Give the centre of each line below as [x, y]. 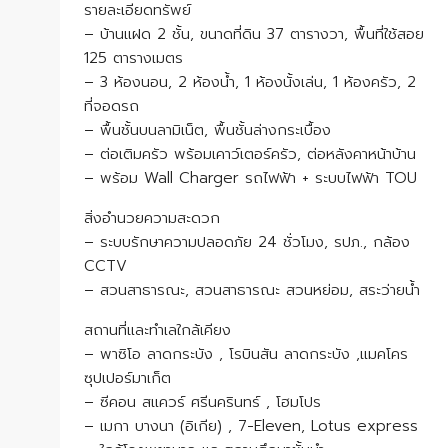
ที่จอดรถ [111, 106]
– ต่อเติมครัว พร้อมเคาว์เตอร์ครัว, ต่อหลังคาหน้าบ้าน [250, 154]
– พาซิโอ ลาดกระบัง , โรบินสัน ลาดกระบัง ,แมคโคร [246, 354]
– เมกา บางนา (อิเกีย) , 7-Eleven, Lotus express [251, 426]
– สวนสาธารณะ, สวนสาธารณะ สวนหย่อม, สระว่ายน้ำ [252, 290]
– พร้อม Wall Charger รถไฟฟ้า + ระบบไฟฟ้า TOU [250, 178]
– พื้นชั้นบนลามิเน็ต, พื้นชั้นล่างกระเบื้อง [207, 130]
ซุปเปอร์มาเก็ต [127, 378]
